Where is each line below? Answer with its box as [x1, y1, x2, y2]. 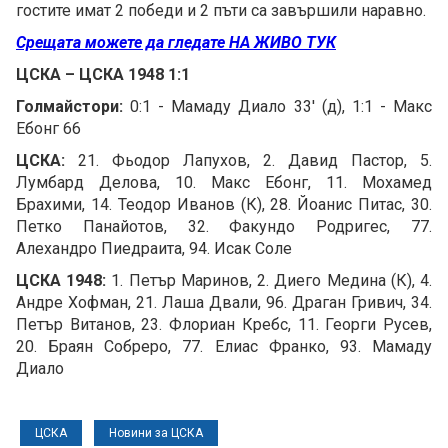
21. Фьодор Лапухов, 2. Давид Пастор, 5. [65, 151, 432, 171]
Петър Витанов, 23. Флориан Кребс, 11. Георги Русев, [16, 315, 432, 335]
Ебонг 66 [16, 119, 81, 139]
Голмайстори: [16, 97, 131, 117]
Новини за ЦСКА [109, 426, 203, 441]
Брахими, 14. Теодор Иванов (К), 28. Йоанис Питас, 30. [16, 195, 432, 215]
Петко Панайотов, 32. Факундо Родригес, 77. [16, 217, 432, 237]
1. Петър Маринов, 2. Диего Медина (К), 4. [111, 271, 433, 291]
